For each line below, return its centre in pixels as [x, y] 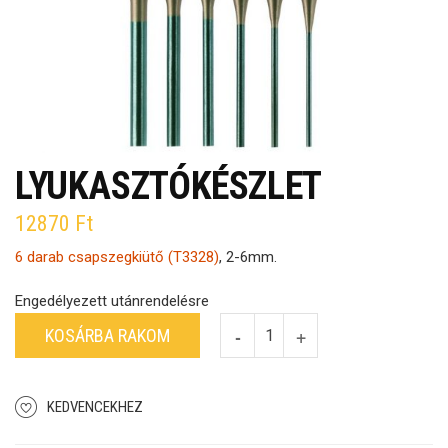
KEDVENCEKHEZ [95, 407]
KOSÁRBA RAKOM [107, 335]
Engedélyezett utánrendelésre [112, 301]
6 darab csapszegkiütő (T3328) [117, 257]
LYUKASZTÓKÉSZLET [168, 186]
